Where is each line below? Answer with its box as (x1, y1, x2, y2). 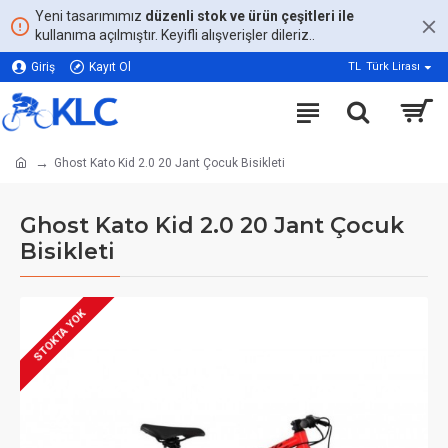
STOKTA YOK (31, 307, 89, 365)
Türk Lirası (366, 60, 420, 73)
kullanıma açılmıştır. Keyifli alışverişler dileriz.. (35, 27, 315, 43)
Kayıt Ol (89, 60, 131, 74)
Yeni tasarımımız (35, 8, 145, 24)
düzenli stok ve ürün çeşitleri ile (145, 8, 354, 24)
